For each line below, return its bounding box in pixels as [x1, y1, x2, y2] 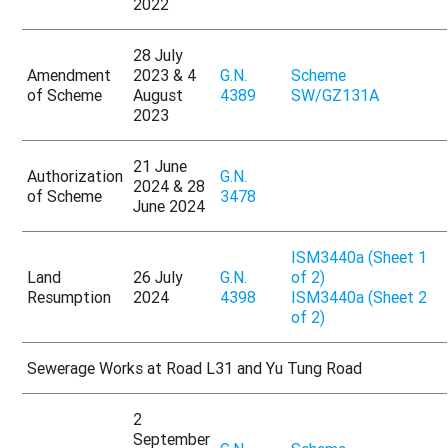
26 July [133, 267, 184, 288]
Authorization [27, 166, 124, 187]
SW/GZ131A [291, 85, 380, 106]
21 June [133, 156, 188, 177]
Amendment [27, 65, 112, 86]
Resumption [27, 287, 112, 308]
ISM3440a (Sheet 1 [291, 247, 428, 268]
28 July [133, 45, 184, 66]
